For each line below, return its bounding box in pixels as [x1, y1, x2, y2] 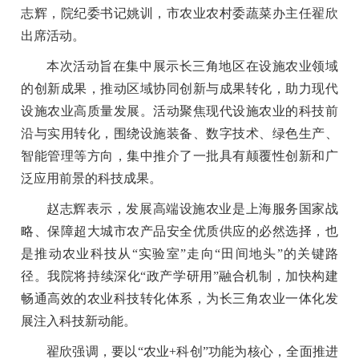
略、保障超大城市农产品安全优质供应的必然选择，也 [21, 224, 338, 238]
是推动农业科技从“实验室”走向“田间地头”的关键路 [21, 246, 338, 260]
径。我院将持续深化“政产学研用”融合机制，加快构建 [21, 268, 338, 283]
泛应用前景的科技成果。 [21, 171, 163, 185]
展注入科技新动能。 [21, 313, 137, 328]
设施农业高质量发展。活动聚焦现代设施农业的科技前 [21, 103, 338, 118]
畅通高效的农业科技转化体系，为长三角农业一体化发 [21, 291, 338, 305]
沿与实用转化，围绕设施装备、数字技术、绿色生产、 [21, 126, 338, 140]
